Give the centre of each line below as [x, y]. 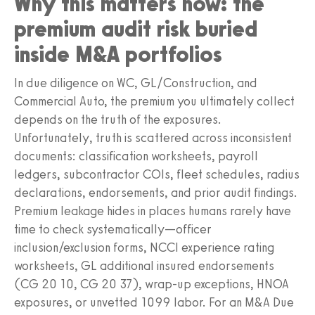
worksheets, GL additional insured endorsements [144, 265]
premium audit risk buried [136, 28]
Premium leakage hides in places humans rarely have [153, 211]
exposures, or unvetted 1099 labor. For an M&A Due [154, 302]
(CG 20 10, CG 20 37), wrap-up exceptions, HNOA [152, 284]
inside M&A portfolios [118, 54]
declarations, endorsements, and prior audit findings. [156, 192]
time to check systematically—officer [113, 229]
